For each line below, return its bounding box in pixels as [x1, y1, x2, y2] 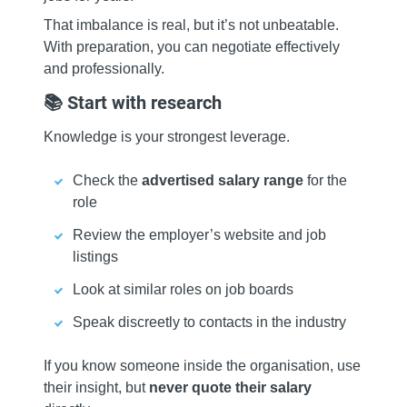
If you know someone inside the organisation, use [44, 358, 361, 374]
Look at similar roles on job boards [73, 282, 293, 298]
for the [303, 173, 347, 189]
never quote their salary [149, 380, 312, 396]
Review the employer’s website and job [73, 227, 326, 243]
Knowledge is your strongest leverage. [44, 129, 290, 145]
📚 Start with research [44, 92, 222, 114]
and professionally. [44, 61, 164, 77]
